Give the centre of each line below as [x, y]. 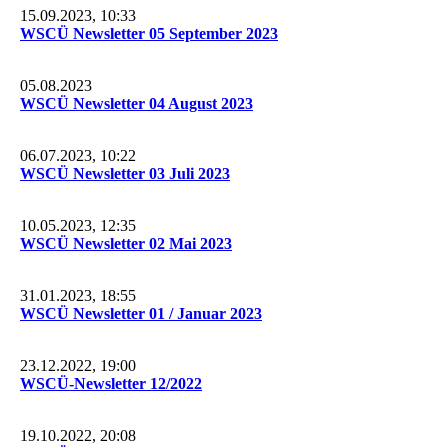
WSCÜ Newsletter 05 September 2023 [149, 33]
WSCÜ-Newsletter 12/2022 [111, 383]
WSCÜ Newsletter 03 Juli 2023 [125, 173]
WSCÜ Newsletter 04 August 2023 [136, 103]
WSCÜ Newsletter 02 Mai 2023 [126, 243]
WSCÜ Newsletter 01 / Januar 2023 [141, 313]
